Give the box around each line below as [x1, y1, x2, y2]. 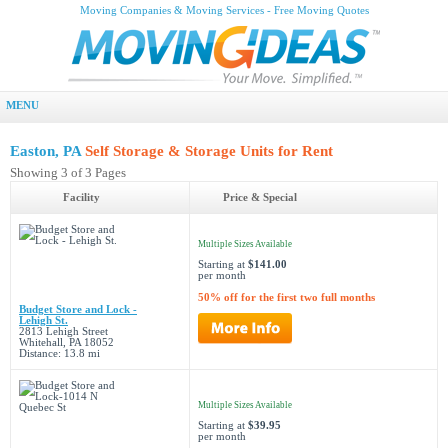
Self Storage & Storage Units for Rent [85, 143, 333, 159]
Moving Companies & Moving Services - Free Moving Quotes [79, 5, 369, 16]
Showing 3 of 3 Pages [10, 165, 126, 180]
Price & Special [223, 192, 297, 203]
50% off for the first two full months [198, 292, 375, 303]
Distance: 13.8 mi [19, 348, 100, 359]
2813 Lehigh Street [19, 326, 108, 337]
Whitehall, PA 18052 [19, 337, 114, 348]
